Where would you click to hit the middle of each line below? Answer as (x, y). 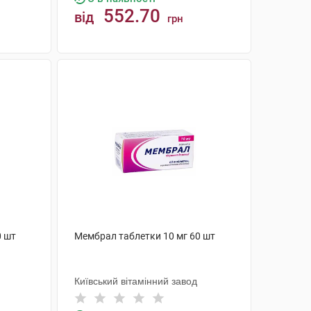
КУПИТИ (161, 70)
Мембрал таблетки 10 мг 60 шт (144, 236)
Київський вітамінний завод (135, 281)
